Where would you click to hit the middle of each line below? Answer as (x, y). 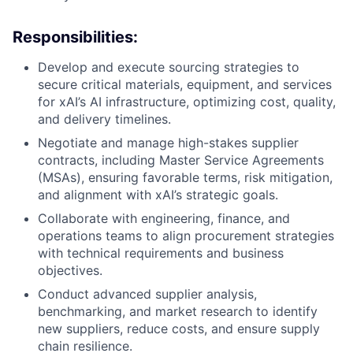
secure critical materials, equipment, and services (185, 84)
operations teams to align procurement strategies (186, 235)
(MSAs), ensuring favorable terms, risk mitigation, (185, 177)
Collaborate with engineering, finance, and (164, 218)
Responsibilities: (75, 37)
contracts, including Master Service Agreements (181, 160)
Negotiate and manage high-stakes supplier (168, 142)
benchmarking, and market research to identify (178, 311)
